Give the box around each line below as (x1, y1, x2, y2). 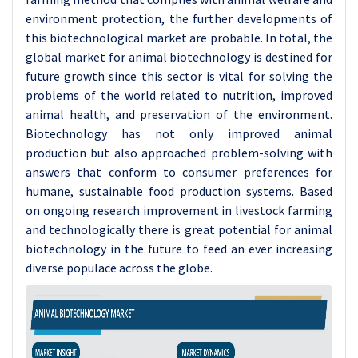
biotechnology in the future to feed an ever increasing (26, 241, 332, 257)
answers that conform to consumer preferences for (26, 164, 332, 180)
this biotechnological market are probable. (26, 30, 265, 46)
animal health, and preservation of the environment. (26, 106, 332, 122)
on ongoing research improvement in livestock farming (26, 202, 332, 218)
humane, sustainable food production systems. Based (26, 183, 332, 199)
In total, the (265, 30, 333, 46)
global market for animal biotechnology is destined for (26, 49, 332, 65)
